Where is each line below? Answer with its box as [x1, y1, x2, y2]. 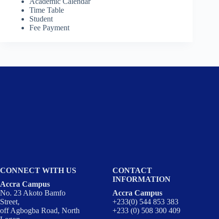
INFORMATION [112, 175, 171, 184]
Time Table [29, 6, 64, 15]
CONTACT [112, 166, 153, 175]
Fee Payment [29, 23, 69, 32]
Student [29, 15, 53, 23]
